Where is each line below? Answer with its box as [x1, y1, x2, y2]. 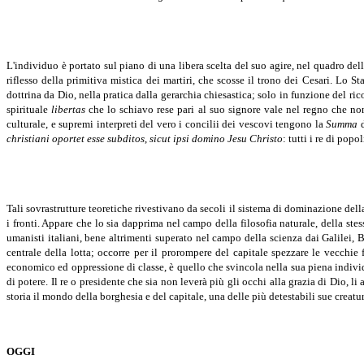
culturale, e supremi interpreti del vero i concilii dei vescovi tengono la [6, 118, 327, 131]
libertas [51, 103, 86, 116]
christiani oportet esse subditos [6, 132, 145, 145]
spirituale [6, 103, 52, 116]
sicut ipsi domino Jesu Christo [149, 132, 283, 145]
